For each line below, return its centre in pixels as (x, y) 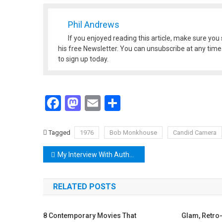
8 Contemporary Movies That (90, 216)
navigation (78, 175)
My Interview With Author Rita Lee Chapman (93, 155)
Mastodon (116, 103)
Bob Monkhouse (133, 133)
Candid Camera (195, 133)
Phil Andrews (94, 25)
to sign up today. (83, 59)
